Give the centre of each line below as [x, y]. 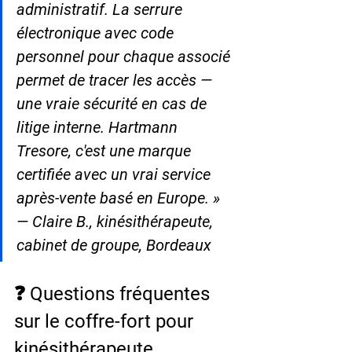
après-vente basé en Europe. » [120, 198]
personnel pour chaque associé [125, 56]
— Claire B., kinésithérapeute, [117, 221]
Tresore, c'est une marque [106, 150]
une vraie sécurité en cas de [114, 103]
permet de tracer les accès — [116, 80]
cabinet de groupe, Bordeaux [114, 245]
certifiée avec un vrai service [115, 174]
